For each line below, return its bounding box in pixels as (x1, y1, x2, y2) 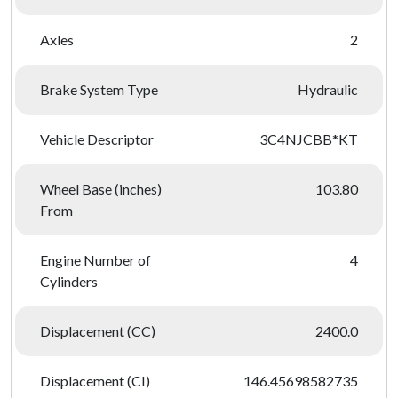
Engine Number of (40, 251, 151, 268)
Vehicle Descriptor (40, 131, 154, 147)
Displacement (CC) (40, 322, 155, 339)
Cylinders (40, 273, 98, 290)
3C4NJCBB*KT (259, 131, 358, 147)
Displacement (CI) (40, 372, 150, 389)
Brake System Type (40, 81, 158, 98)
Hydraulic (298, 81, 358, 98)
